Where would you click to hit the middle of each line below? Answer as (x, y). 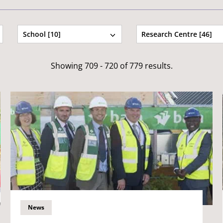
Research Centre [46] (177, 34)
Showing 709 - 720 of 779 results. (111, 66)
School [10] (42, 34)
